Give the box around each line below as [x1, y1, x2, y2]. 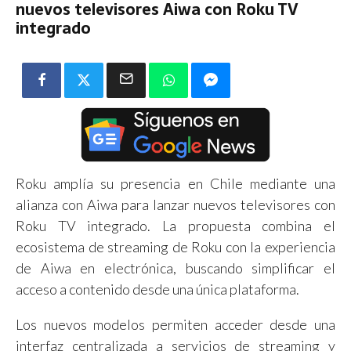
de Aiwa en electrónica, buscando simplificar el [16, 259, 335, 277]
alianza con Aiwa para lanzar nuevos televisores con [16, 195, 335, 213]
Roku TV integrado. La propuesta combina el [16, 216, 335, 234]
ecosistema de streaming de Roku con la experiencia [16, 237, 335, 255]
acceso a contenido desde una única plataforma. [16, 280, 299, 298]
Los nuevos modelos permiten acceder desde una [16, 315, 335, 333]
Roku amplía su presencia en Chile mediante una [16, 174, 335, 192]
